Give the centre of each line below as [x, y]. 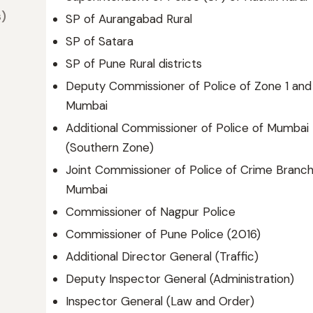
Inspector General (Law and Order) [160, 301]
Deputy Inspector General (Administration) [180, 279]
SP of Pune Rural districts [134, 64]
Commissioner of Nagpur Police [151, 212]
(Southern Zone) [110, 147]
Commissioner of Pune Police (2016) [163, 234]
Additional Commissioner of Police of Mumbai [187, 128]
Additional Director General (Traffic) [162, 256]
